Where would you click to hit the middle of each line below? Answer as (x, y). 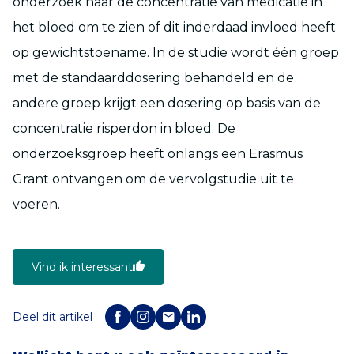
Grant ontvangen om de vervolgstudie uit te (153, 179)
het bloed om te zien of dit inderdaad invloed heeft (174, 27)
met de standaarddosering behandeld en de (153, 77)
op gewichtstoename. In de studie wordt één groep (176, 52)
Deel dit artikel (53, 316)
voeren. (36, 204)
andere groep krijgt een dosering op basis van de (167, 103)
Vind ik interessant (82, 267)
